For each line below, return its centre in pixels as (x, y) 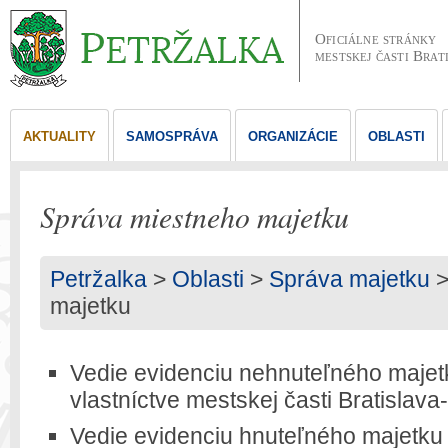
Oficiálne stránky (376, 39)
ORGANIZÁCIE (293, 136)
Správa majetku (349, 279)
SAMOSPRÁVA (172, 136)
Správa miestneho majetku (194, 216)
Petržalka (98, 279)
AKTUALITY (59, 136)
